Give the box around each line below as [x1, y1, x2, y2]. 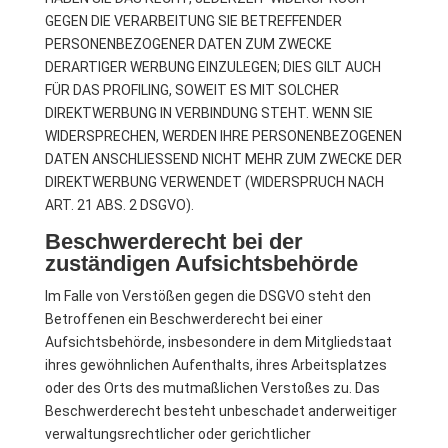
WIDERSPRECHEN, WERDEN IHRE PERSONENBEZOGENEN [44, 128, 402, 144]
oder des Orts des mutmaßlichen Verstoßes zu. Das [44, 380, 380, 396]
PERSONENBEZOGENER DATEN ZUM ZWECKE [44, 36, 332, 52]
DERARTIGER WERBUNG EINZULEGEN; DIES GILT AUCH [44, 59, 381, 75]
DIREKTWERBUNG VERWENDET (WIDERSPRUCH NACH [44, 174, 384, 190]
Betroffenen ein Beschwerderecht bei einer [44, 311, 323, 327]
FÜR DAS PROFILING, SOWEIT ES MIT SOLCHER [44, 82, 339, 98]
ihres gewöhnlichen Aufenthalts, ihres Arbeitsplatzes [44, 357, 387, 373]
